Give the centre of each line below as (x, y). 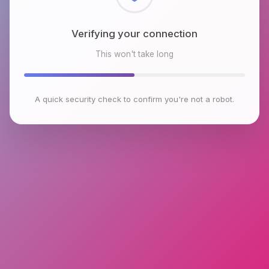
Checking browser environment (134, 33)
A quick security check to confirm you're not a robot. (134, 99)
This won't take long (134, 54)
